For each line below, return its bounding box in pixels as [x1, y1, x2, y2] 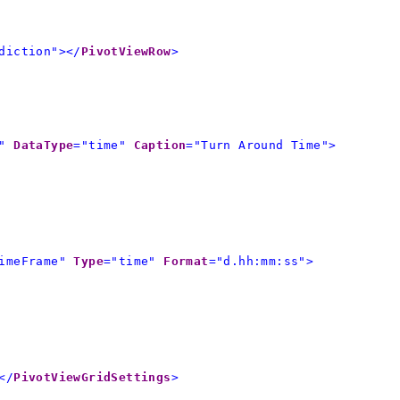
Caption [133, 137, 187, 152]
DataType [13, 137, 74, 152]
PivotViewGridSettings [13, 370, 171, 384]
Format [163, 254, 209, 268]
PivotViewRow [80, 44, 171, 58]
